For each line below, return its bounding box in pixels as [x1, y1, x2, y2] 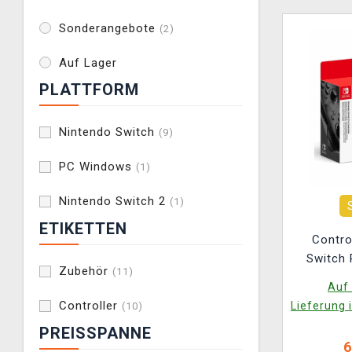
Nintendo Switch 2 [59, 194, 170, 208]
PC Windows [59, 159, 136, 174]
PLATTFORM [39, 80, 139, 99]
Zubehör [59, 264, 112, 278]
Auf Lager [59, 56, 117, 70]
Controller [59, 299, 122, 313]
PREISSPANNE [39, 324, 152, 343]
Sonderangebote [59, 21, 159, 35]
